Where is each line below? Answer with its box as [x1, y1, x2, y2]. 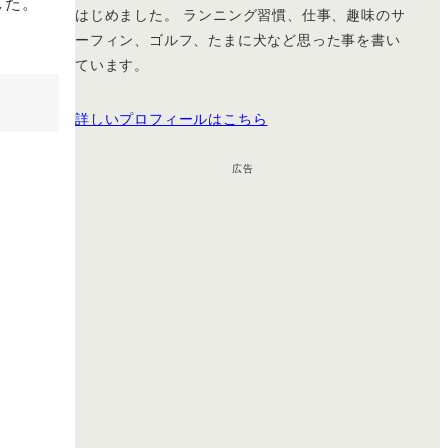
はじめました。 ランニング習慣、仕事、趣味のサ [75, 3, 406, 24]
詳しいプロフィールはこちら [75, 107, 268, 128]
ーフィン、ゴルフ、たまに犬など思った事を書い [75, 28, 401, 49]
